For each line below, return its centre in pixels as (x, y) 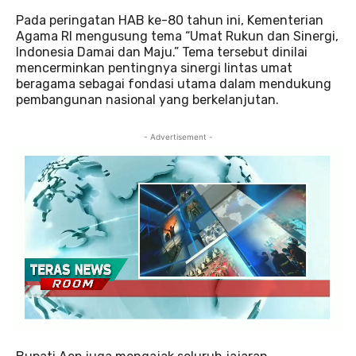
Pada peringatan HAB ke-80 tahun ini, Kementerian (170, 21)
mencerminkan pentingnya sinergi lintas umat (154, 68)
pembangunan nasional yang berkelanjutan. (147, 100)
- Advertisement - (178, 137)
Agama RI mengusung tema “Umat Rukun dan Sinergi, (177, 37)
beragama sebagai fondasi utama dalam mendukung (174, 84)
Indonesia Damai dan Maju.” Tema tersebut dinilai (162, 52)
